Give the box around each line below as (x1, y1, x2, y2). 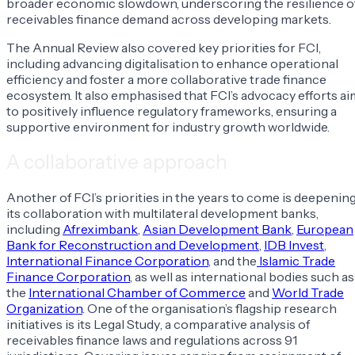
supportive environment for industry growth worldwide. (6, 119, 330, 136)
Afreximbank (63, 221, 138, 238)
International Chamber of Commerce (29, 284, 246, 301)
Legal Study (94, 316, 160, 333)
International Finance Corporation (6, 253, 208, 269)
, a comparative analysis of (160, 316, 310, 333)
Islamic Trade (257, 253, 335, 269)
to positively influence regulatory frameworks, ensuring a (6, 103, 337, 120)
